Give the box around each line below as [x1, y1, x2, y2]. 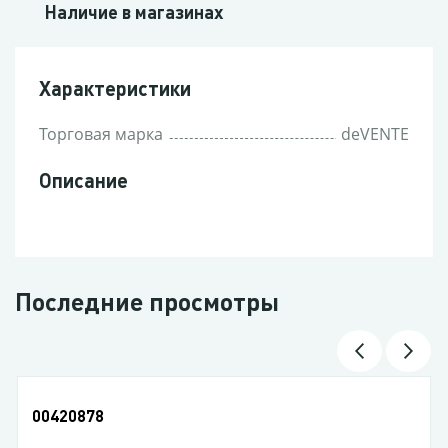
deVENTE [341, 123, 410, 145]
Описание [38, 167, 128, 193]
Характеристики [38, 75, 191, 101]
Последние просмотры [15, 285, 279, 317]
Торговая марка [38, 123, 163, 145]
